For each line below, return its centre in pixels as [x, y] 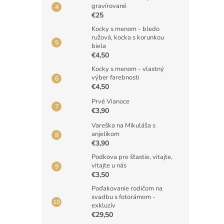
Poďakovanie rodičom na [127, 188]
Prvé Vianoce [110, 101]
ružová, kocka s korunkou [128, 37]
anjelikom [105, 134]
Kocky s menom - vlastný [128, 69]
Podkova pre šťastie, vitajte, [132, 157]
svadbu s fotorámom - [123, 197]
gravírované [109, 6]
